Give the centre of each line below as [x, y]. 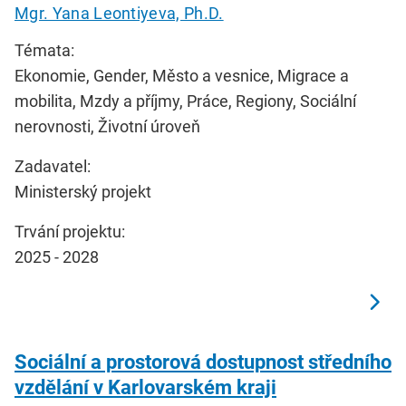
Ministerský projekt [83, 191]
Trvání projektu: [70, 231]
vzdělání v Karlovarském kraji [145, 387]
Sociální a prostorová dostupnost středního [203, 362]
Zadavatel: [53, 166]
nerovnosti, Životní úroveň [107, 126]
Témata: [44, 50]
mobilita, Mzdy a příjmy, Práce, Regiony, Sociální [185, 101]
